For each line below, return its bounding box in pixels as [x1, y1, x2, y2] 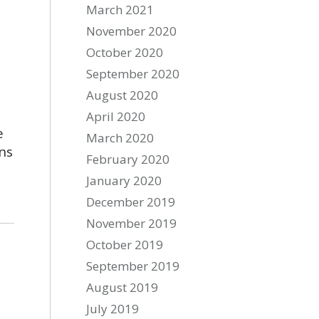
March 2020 [86, 130, 155, 146]
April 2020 [86, 108, 146, 125]
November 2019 [86, 215, 177, 231]
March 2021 [86, 1, 155, 18]
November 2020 [86, 23, 177, 39]
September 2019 [86, 258, 180, 274]
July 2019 [86, 300, 140, 317]
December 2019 [86, 194, 176, 210]
